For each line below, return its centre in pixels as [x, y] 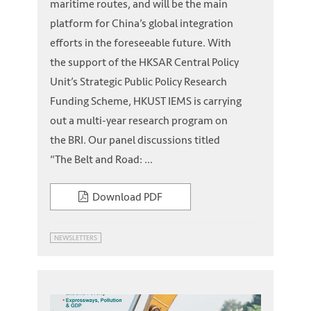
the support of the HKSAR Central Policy [144, 62]
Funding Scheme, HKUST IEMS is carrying [146, 101]
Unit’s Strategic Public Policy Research [138, 82]
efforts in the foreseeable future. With [141, 43]
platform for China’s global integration [142, 24]
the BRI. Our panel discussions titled [135, 140]
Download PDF [125, 196]
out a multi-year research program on [139, 121]
